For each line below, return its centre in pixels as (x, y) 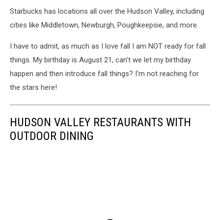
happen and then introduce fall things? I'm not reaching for (104, 73)
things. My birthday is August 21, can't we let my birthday (100, 60)
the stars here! (33, 87)
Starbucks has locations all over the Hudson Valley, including (107, 11)
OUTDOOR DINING (52, 136)
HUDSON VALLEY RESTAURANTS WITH (100, 122)
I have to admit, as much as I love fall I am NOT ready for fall (108, 46)
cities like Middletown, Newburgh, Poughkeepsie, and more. (104, 25)
